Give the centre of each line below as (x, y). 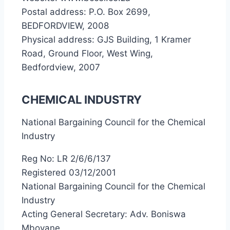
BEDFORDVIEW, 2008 (65, 26)
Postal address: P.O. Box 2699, (86, 12)
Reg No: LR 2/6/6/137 (66, 159)
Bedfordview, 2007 (61, 67)
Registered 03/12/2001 (69, 172)
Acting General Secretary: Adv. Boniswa (104, 214)
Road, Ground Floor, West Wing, (87, 53)
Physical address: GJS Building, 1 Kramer (106, 40)
